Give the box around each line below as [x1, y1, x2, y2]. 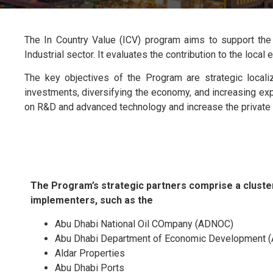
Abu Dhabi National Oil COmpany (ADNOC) [55, 218, 233, 230]
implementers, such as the [30, 194, 153, 207]
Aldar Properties [55, 247, 125, 259]
